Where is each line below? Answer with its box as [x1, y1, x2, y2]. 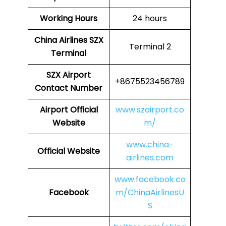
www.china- [126, 139, 174, 151]
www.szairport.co [116, 104, 184, 116]
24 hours [133, 13, 167, 25]
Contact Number [35, 82, 102, 94]
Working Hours [40, 13, 97, 25]
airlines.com [126, 152, 174, 164]
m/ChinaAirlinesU [116, 187, 184, 199]
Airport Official [39, 104, 98, 116]
